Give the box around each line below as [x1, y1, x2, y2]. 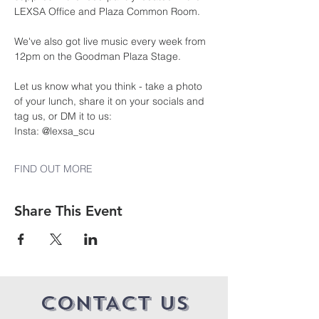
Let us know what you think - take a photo [14, 80, 205, 93]
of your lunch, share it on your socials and [14, 95, 207, 108]
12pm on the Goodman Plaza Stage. [14, 50, 181, 63]
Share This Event [14, 202, 122, 219]
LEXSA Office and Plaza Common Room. [14, 5, 200, 18]
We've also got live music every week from [14, 35, 209, 48]
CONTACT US [39, 291, 189, 316]
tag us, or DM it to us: [14, 110, 112, 122]
